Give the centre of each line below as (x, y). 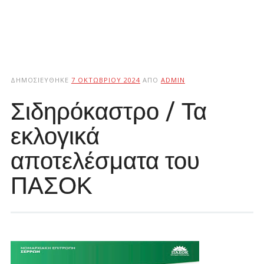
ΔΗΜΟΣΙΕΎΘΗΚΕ (41, 80)
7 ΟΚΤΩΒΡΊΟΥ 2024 (105, 80)
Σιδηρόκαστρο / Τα (108, 111)
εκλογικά (55, 136)
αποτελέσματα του (105, 160)
